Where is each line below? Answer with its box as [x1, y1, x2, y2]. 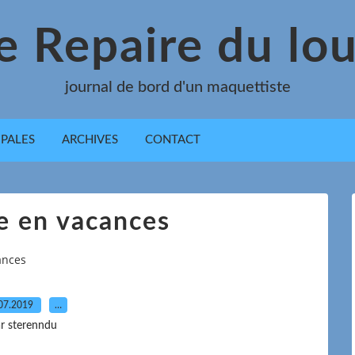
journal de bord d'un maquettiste [64, 79, 291, 95]
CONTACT [145, 134, 200, 146]
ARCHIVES [62, 134, 118, 146]
